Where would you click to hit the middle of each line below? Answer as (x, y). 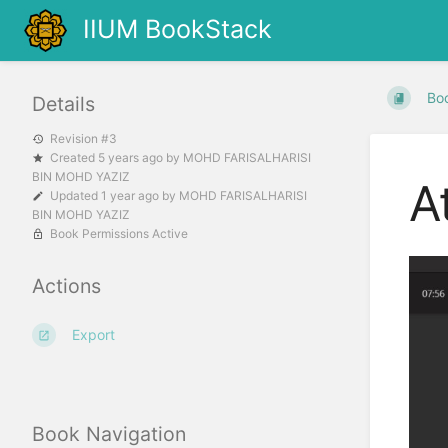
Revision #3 (83, 139)
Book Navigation (109, 433)
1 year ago (130, 196)
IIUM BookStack (177, 29)
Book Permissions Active (119, 234)
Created (74, 158)
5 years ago (130, 158)
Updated (75, 196)
